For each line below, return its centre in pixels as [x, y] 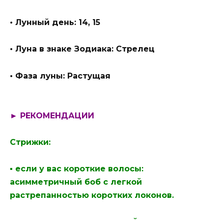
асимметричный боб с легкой [76, 182]
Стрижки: [30, 142]
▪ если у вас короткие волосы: [77, 169]
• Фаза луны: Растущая [60, 76]
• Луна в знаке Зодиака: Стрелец [82, 49]
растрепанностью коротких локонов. [92, 195]
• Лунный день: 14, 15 [55, 23]
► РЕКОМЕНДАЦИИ [52, 115]
